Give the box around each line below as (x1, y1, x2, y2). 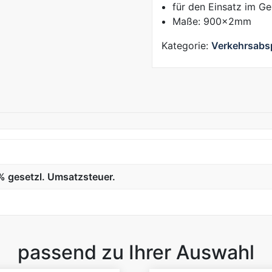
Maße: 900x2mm (172, 15, 251, 28)
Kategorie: (161, 39, 211, 52)
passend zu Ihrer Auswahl (18, 240, 254, 265)
